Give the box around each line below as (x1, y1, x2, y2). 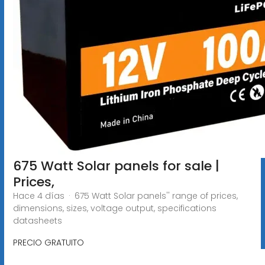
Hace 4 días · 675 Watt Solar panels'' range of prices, (12, 189, 238, 202)
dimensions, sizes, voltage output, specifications (12, 202, 216, 214)
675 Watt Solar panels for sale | (12, 156, 219, 175)
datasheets (12, 214, 62, 227)
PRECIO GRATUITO (12, 236, 84, 248)
